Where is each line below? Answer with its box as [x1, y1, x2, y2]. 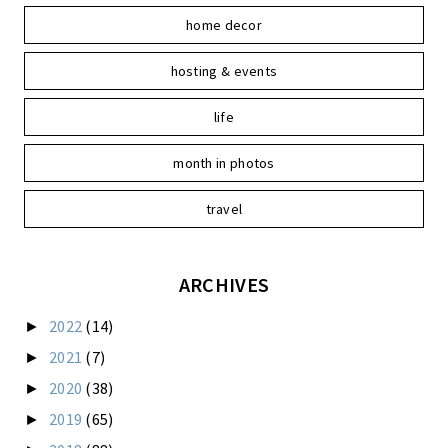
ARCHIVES [178, 271, 270, 297]
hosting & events [170, 61, 278, 80]
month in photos [173, 153, 275, 172]
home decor [186, 15, 262, 34]
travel [205, 199, 243, 218]
